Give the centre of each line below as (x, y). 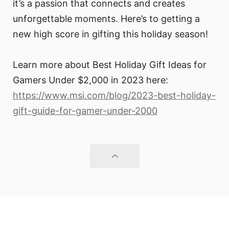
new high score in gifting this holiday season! (110, 34)
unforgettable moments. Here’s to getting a (106, 19)
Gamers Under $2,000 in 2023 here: (90, 80)
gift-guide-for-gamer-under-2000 (85, 111)
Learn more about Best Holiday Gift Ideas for (110, 65)
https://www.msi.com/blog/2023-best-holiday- (114, 96)
